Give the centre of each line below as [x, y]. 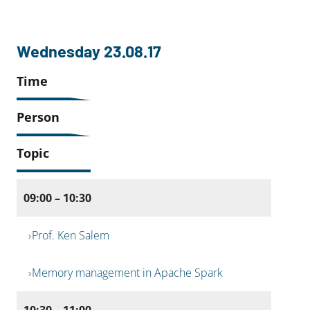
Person [38, 117]
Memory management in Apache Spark [128, 272]
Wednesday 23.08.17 [89, 51]
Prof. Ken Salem [71, 235]
